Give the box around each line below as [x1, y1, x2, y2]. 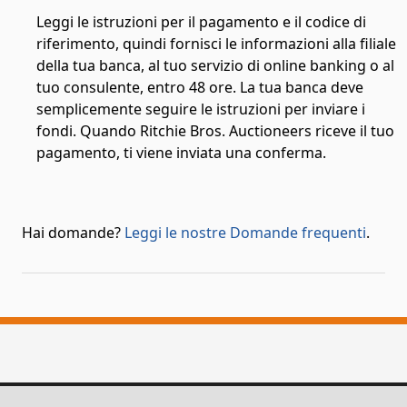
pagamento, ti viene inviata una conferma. [36, 142, 326, 163]
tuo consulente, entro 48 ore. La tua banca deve [36, 76, 363, 97]
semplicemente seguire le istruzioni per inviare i [36, 98, 365, 119]
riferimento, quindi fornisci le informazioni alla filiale [36, 33, 396, 54]
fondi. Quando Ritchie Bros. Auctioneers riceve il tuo [36, 120, 394, 141]
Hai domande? [22, 222, 124, 243]
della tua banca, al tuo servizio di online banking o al [36, 55, 394, 75]
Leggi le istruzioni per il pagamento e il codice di [36, 11, 366, 32]
